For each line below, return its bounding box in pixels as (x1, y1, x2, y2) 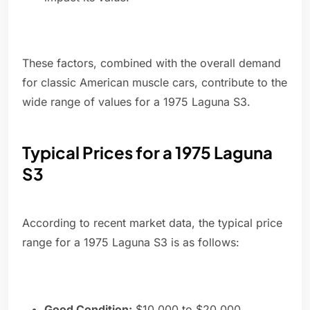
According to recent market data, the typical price (22, 216, 282, 230)
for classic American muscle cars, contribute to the (22, 75, 287, 90)
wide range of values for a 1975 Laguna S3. (22, 95, 250, 109)
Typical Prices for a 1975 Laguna (22, 142, 273, 163)
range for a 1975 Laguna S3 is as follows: (22, 235, 239, 250)
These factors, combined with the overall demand (22, 56, 281, 71)
